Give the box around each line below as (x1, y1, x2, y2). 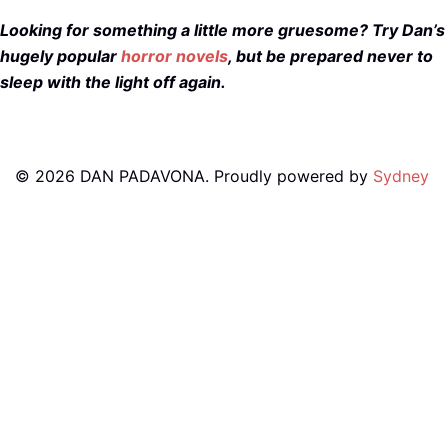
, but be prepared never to (228, 45, 433, 66)
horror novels (121, 45, 228, 66)
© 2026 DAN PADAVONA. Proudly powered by (15, 165, 373, 186)
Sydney (373, 165, 429, 186)
